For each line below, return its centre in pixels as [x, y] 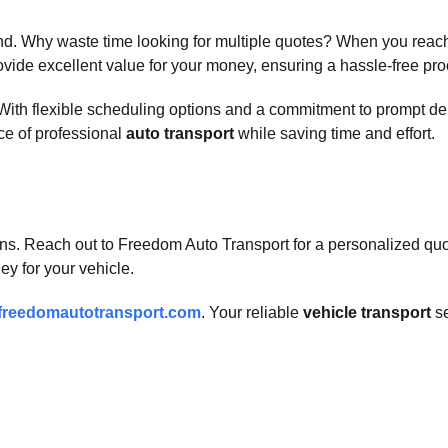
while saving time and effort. [334, 133]
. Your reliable [252, 312]
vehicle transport [367, 312]
